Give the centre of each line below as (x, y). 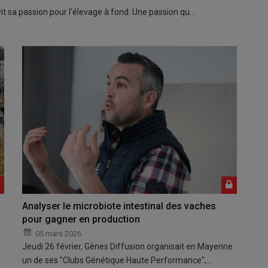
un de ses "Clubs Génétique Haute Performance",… (117, 260)
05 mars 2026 (59, 233)
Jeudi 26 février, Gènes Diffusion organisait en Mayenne (128, 246)
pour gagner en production (81, 219)
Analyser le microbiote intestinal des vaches (119, 206)
